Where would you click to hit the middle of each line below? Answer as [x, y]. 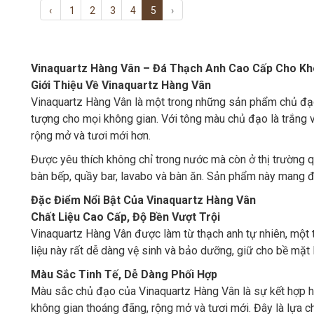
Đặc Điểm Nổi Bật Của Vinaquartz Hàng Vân [143, 200]
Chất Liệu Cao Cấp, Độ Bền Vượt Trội [125, 217]
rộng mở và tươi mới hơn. [91, 136]
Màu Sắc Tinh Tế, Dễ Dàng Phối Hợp [124, 274]
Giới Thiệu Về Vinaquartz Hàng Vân [121, 85]
